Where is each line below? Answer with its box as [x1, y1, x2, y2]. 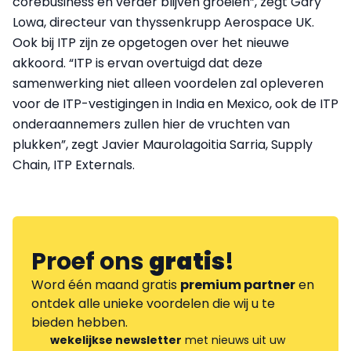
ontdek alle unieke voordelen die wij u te [31, 294, 275, 313]
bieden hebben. [31, 313, 128, 331]
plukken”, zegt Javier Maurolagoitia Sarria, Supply [13, 135, 313, 154]
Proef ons [31, 244, 149, 278]
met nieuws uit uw [182, 331, 285, 348]
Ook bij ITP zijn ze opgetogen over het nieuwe [13, 33, 289, 52]
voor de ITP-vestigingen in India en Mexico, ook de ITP [13, 94, 338, 113]
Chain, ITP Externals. [13, 155, 135, 174]
